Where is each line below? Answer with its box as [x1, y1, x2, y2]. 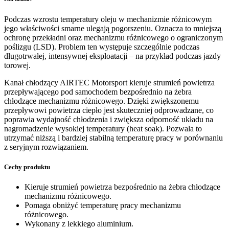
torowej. [4, 60, 31, 70]
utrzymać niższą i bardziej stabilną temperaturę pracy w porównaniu [4, 133, 223, 142]
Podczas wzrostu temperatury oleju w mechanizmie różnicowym [4, 14, 212, 24]
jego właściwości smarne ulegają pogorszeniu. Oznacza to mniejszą [4, 24, 221, 33]
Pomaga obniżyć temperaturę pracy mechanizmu [25, 201, 181, 210]
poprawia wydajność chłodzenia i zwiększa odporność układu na [4, 114, 213, 124]
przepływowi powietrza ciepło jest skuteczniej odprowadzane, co [4, 105, 214, 114]
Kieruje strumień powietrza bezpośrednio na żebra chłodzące [25, 182, 220, 192]
